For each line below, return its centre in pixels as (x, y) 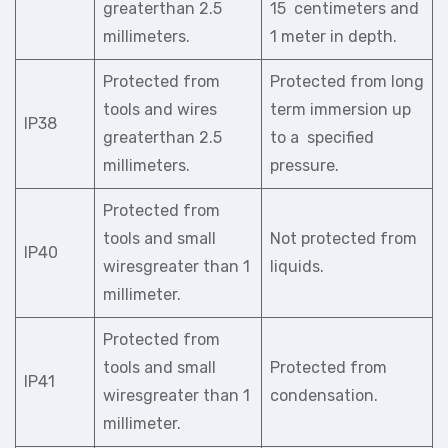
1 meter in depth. (333, 36)
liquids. (297, 266)
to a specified (322, 137)
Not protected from (343, 238)
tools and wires (160, 109)
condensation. (324, 395)
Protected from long (347, 81)
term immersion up (340, 109)
